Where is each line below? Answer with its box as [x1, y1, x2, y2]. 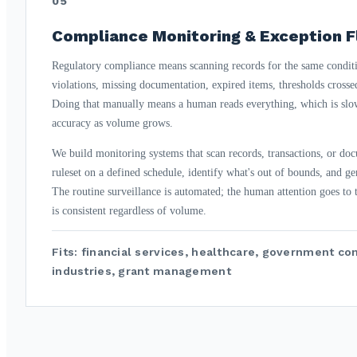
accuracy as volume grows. [52, 116, 173, 129]
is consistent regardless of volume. [52, 204, 206, 217]
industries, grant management [52, 264, 231, 277]
